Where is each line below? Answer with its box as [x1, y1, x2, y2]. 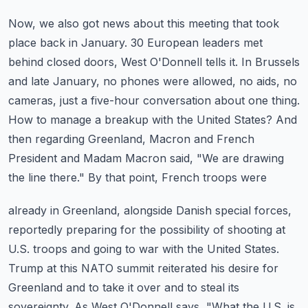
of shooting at [213, 223, 285, 236]
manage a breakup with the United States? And [50, 113, 297, 126]
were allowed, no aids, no [163, 74, 297, 88]
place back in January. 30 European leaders [8, 36, 240, 49]
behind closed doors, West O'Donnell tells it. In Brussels [8, 55, 300, 69]
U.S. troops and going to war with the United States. [8, 242, 279, 256]
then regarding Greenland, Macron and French [8, 132, 254, 146]
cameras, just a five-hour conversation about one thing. [8, 93, 300, 107]
